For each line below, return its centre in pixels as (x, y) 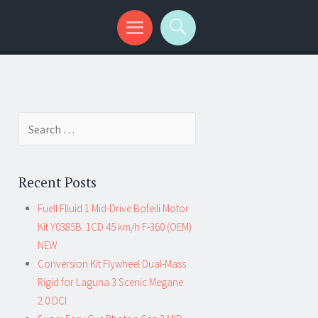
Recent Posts (57, 182)
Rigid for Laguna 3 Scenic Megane (110, 282)
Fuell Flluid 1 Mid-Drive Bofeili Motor (113, 208)
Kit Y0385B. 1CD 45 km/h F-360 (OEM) (115, 227)
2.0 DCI (52, 301)
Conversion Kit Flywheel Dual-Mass (112, 264)
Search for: (43, 121)
